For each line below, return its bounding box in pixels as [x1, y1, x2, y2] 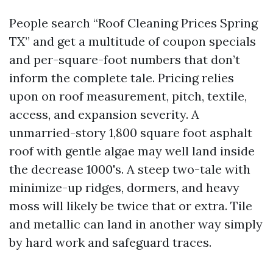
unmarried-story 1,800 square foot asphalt [9, 125, 252, 140]
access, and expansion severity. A [9, 107, 199, 122]
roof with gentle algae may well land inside [9, 143, 255, 158]
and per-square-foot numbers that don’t [9, 52, 240, 67]
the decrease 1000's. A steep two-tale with [9, 161, 250, 177]
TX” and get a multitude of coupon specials [9, 34, 256, 49]
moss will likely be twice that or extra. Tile [9, 198, 252, 213]
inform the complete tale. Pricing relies [9, 70, 234, 85]
